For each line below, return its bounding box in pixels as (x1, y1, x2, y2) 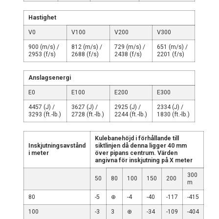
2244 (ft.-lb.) (114, 111, 148, 118)
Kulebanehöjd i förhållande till (95, 134, 179, 142)
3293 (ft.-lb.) (28, 111, 62, 118)
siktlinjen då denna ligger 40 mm (95, 142, 187, 149)
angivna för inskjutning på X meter (95, 156, 193, 164)
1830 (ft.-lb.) (157, 111, 190, 118)
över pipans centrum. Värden (95, 149, 178, 156)
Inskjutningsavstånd (28, 142, 86, 149)
